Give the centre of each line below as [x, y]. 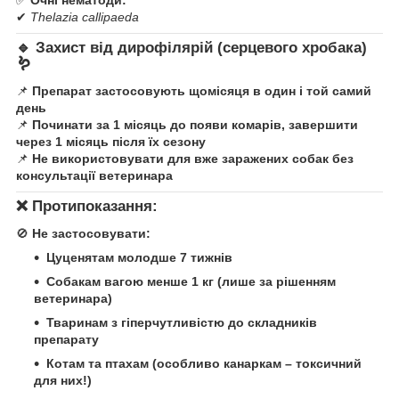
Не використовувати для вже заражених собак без [193, 158]
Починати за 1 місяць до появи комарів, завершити [195, 124]
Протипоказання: [95, 206]
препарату [66, 339]
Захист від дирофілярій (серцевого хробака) [201, 48]
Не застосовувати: [91, 233]
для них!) [63, 380]
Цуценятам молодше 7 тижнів [139, 257]
